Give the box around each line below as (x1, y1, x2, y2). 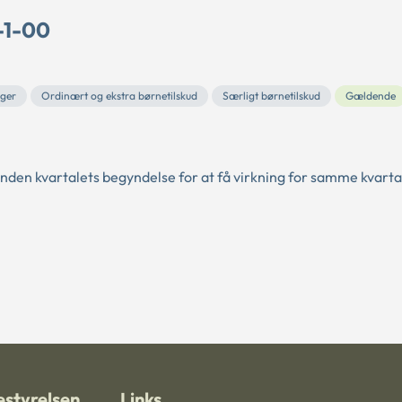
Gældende (345, 88, 396, 102)
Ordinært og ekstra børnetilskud (41, 88, 197, 102)
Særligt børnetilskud (223, 88, 320, 102)
